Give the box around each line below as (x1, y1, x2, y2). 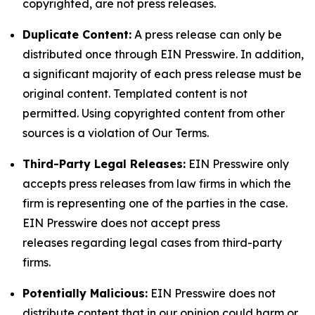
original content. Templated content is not (22, 86, 247, 101)
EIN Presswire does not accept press (22, 216, 220, 230)
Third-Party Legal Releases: (22, 157, 186, 171)
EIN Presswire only (186, 157, 289, 171)
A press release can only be (131, 27, 282, 41)
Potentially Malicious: (22, 286, 148, 300)
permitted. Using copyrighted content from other (22, 106, 285, 120)
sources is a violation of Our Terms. (22, 126, 209, 140)
